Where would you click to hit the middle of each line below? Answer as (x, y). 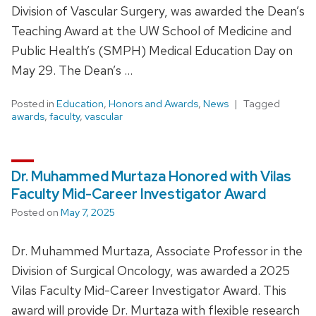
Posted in (34, 103)
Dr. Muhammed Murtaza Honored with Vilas (151, 176)
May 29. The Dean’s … (72, 70)
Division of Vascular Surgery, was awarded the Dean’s (158, 11)
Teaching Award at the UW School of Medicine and (151, 30)
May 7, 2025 (88, 212)
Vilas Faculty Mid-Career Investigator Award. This (149, 290)
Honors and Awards (153, 103)
